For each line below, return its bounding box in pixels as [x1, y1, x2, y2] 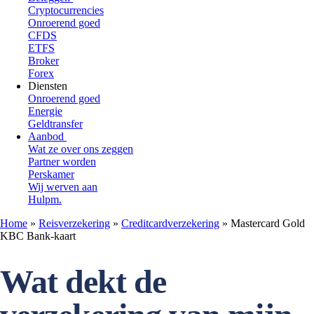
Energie [28, 105, 62, 117]
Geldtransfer [28, 118, 83, 130]
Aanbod [28, 130, 67, 142]
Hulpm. [28, 193, 62, 205]
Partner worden [28, 156, 96, 168]
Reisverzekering [39, 217, 110, 229]
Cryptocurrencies [28, 4, 104, 16]
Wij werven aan [28, 181, 97, 193]
